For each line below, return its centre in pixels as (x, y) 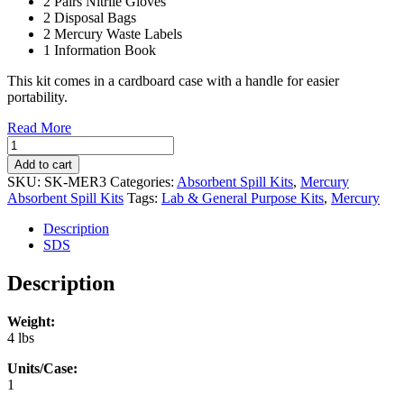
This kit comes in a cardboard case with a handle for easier (173, 80)
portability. (37, 96)
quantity (29, 240)
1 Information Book (100, 50)
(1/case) (28, 191)
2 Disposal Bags (90, 17)
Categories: (143, 181)
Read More (39, 127)
